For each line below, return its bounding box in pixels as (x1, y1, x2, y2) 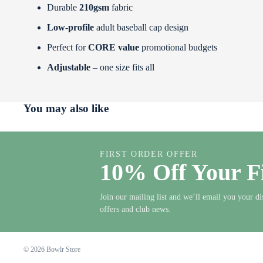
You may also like (23, 102, 109, 114)
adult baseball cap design (94, 22, 188, 33)
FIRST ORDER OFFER (100, 149, 198, 159)
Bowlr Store (46, 245, 80, 254)
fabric (109, 2, 133, 13)
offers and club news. (100, 204, 171, 214)
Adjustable (47, 62, 90, 73)
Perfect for (47, 42, 88, 53)
